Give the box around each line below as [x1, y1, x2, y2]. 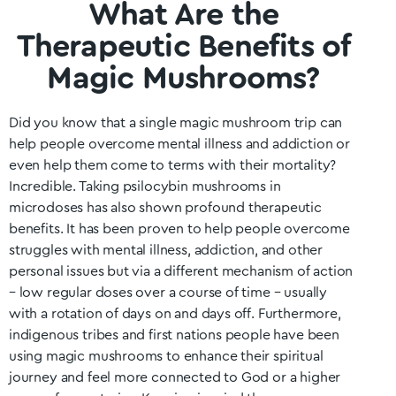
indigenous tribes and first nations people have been [9, 328, 339, 342]
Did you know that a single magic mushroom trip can [9, 116, 343, 130]
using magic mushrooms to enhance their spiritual [9, 349, 324, 363]
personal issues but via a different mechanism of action [9, 264, 354, 278]
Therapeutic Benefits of [16, 31, 351, 63]
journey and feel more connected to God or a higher [9, 370, 341, 385]
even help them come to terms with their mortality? [9, 158, 337, 172]
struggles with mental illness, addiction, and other [9, 243, 324, 257]
